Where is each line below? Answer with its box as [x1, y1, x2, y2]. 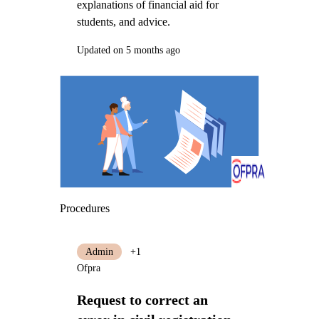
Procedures [59, 202, 110, 214]
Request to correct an [76, 291, 208, 308]
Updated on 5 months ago [76, 44, 180, 56]
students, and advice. [76, 16, 170, 28]
